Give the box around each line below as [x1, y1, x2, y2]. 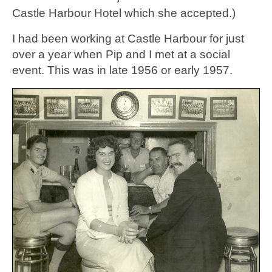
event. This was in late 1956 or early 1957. [12, 63, 233, 76]
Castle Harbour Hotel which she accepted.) [12, 6, 236, 19]
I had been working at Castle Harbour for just [12, 32, 244, 45]
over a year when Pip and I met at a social [12, 47, 230, 61]
